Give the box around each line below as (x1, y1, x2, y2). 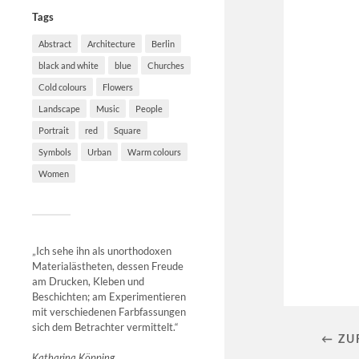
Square (114, 125, 141, 136)
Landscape (38, 103, 80, 115)
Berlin (151, 38, 175, 50)
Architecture (87, 38, 135, 50)
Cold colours (38, 82, 87, 93)
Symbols (38, 147, 71, 158)
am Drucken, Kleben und (32, 275, 144, 288)
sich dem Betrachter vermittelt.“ (32, 321, 179, 334)
